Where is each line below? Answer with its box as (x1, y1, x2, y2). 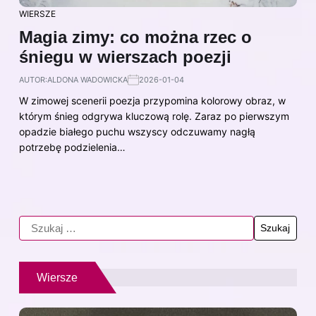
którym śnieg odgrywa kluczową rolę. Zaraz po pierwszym (19, 109, 289, 122)
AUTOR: (19, 74, 47, 85)
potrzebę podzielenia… (19, 140, 126, 153)
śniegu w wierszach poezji (19, 47, 231, 66)
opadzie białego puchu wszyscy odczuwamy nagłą (19, 125, 255, 138)
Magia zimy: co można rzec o (19, 27, 252, 47)
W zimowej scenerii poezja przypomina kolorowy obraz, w (19, 94, 286, 107)
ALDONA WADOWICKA (47, 74, 128, 85)
